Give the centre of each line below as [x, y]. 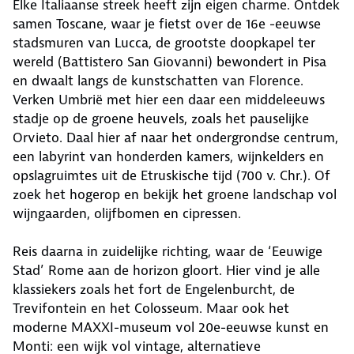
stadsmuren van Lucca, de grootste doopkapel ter [164, 43]
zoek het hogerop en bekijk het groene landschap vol [175, 195]
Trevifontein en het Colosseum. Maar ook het [151, 309]
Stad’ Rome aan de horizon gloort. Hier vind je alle [166, 271]
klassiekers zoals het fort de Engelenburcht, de [154, 290]
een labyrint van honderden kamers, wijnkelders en [168, 157]
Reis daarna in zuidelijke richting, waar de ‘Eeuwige [168, 252]
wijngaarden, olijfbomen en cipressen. [129, 214]
